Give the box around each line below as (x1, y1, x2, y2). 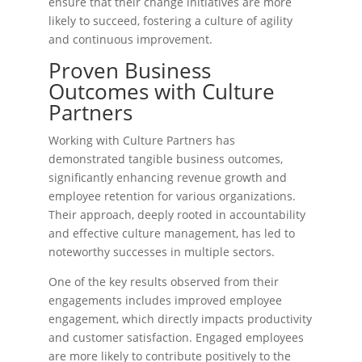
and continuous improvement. (48, 32, 213, 47)
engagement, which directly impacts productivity (48, 311, 312, 326)
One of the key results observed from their (48, 274, 279, 289)
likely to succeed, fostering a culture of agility (48, 13, 293, 28)
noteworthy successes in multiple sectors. (48, 244, 275, 259)
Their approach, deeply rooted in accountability (48, 207, 305, 222)
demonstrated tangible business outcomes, (48, 151, 283, 166)
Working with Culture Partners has (48, 133, 235, 148)
